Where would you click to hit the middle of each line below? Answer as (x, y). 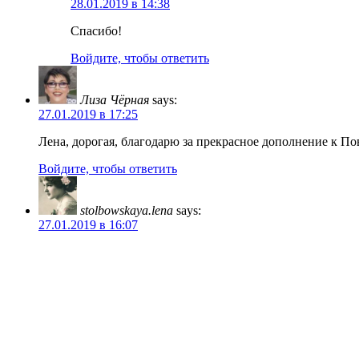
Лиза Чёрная (115, 99)
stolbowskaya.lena (127, 210)
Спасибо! (96, 30)
